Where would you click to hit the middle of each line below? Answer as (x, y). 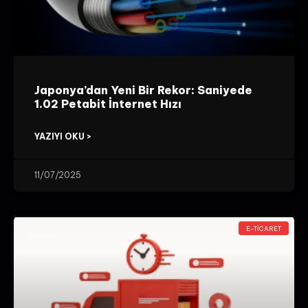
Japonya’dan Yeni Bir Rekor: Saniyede (143, 90)
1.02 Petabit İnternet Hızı (109, 104)
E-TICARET (264, 228)
